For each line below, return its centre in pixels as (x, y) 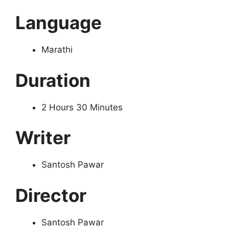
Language (59, 23)
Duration (53, 80)
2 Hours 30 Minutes (82, 107)
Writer (43, 138)
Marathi (58, 50)
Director (51, 195)
